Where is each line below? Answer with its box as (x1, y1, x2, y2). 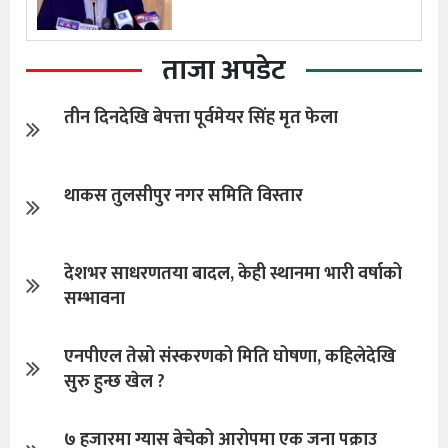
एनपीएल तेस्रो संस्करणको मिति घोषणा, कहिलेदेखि (64, 341, 396, 372)
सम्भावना (64, 283, 125, 314)
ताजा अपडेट (162, 46, 286, 94)
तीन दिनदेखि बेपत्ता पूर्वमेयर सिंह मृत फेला (64, 102, 338, 133)
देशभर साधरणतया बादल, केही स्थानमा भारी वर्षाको (64, 258, 402, 289)
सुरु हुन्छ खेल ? (64, 366, 165, 397)
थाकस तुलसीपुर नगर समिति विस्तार (64, 180, 303, 211)
